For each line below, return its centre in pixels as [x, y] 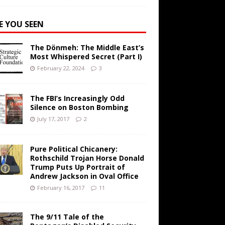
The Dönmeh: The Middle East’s [87, 48]
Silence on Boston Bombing [79, 107]
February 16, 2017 [61, 188]
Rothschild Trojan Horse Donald [87, 158]
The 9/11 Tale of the [67, 217]
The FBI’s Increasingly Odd [77, 98]
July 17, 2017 [53, 119]
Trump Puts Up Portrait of [77, 167]
